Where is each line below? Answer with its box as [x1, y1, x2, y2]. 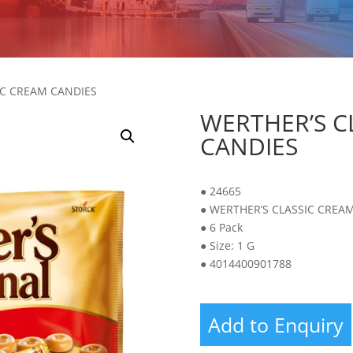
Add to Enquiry [207, 310, 344, 338]
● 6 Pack [199, 219, 243, 235]
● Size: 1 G [199, 237, 255, 253]
